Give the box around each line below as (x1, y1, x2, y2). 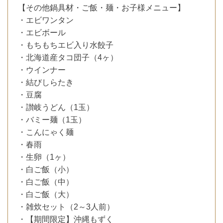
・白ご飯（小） (18, 165, 74, 174)
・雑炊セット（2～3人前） (18, 202, 114, 211)
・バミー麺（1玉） (18, 115, 86, 124)
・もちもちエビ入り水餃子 (18, 40, 113, 49)
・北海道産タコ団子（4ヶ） (18, 53, 118, 62)
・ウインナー (18, 65, 66, 74)
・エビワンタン (18, 15, 74, 24)
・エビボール (18, 28, 66, 37)
